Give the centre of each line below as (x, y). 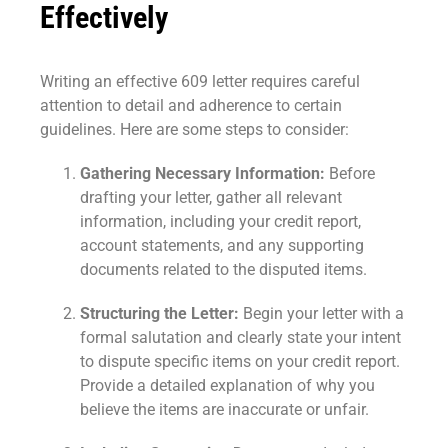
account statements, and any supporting (222, 245)
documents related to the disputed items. (223, 269)
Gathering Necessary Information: (202, 173)
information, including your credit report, (220, 221)
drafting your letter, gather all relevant (211, 197)
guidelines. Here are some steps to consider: (194, 129)
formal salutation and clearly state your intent (240, 337)
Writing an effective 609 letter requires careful (200, 81)
